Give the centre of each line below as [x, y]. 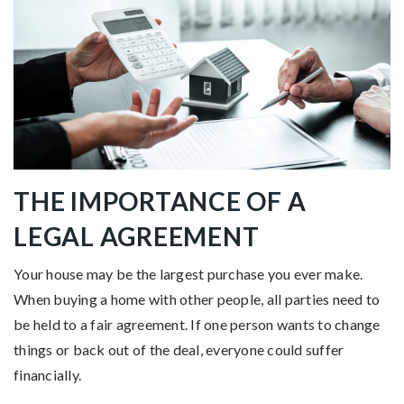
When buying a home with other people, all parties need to [197, 298]
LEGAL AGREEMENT [137, 236]
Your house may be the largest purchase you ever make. [188, 273]
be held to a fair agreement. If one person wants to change [197, 324]
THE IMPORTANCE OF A [160, 201]
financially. [47, 374]
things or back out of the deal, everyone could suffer [179, 349]
